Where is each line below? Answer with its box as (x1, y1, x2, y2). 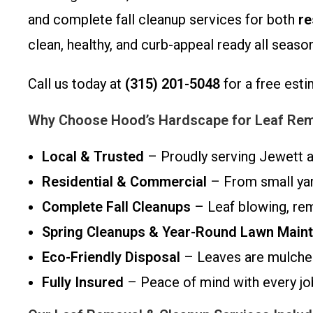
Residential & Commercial (42, 173, 207, 190)
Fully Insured (42, 274, 124, 291)
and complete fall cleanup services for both (28, 11, 298, 28)
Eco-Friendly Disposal (42, 249, 180, 265)
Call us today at (28, 75, 125, 92)
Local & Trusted (42, 148, 144, 165)
